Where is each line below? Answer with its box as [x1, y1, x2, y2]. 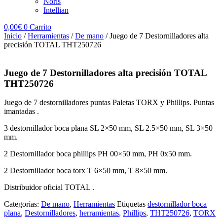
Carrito [30, 23, 51, 31]
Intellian [43, 6, 69, 14]
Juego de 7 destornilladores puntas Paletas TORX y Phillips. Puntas [4, 98, 214, 107]
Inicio [4, 32, 22, 40]
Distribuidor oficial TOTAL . [4, 183, 94, 192]
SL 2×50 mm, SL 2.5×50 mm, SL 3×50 [88, 124, 213, 133]
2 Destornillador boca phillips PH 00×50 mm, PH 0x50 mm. [4, 149, 192, 158]
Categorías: [4, 200, 41, 209]
